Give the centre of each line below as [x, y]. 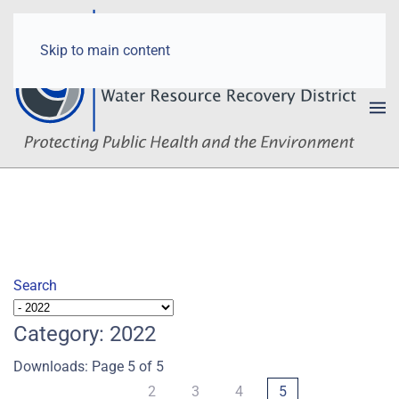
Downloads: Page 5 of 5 [89, 366]
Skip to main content [105, 50]
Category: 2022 [85, 334]
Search [35, 285]
